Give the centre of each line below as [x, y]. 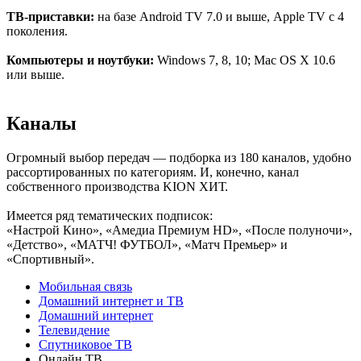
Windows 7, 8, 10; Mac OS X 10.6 [246, 60]
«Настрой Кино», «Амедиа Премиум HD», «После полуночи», [179, 230]
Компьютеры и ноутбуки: [82, 60]
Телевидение [74, 330]
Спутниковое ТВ [85, 345]
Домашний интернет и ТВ [111, 301]
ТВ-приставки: [52, 17]
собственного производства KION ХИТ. [117, 187]
